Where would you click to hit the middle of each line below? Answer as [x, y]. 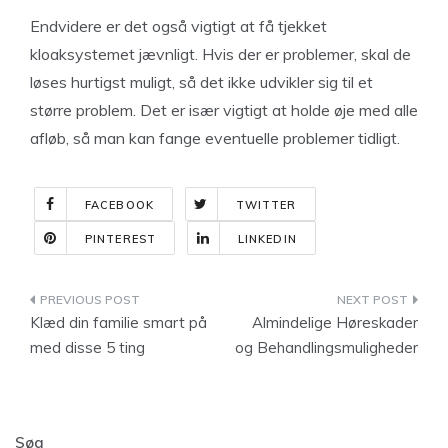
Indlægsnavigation [140, 303]
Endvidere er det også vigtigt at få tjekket [178, 26]
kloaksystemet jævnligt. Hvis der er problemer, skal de [220, 54]
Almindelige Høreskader [335, 322]
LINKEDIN [267, 239]
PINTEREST [120, 239]
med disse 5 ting [87, 347]
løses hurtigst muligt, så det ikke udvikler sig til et [201, 82]
